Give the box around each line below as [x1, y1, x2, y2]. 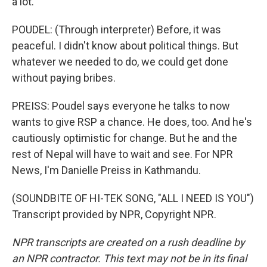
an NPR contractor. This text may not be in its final [12, 252, 247, 265]
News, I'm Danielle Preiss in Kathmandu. [12, 164, 201, 176]
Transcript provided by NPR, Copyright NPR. [12, 208, 216, 221]
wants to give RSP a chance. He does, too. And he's [12, 116, 252, 128]
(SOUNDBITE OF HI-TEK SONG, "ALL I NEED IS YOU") [12, 192, 254, 204]
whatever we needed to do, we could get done [12, 55, 228, 68]
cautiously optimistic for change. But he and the [12, 132, 237, 144]
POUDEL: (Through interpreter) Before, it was [12, 23, 221, 36]
